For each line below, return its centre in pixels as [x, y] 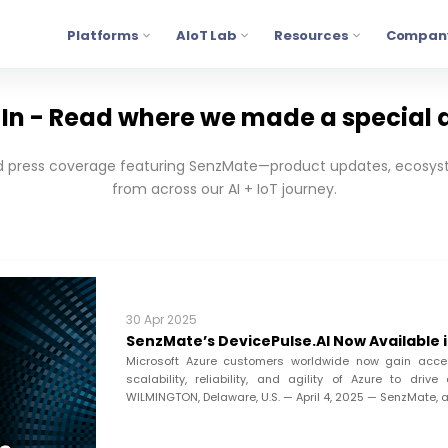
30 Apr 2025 [161, 319]
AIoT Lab [206, 35]
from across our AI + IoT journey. [224, 189]
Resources [311, 35]
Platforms [103, 35]
